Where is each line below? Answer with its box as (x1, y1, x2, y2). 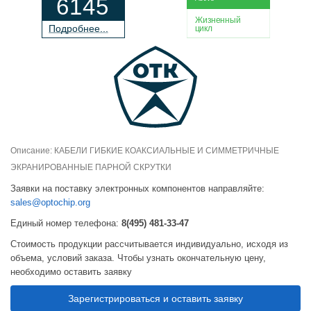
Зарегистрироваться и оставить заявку (68, 293, 243, 305)
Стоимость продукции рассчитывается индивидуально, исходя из (10, 238, 288, 249)
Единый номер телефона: (10, 217, 121, 228)
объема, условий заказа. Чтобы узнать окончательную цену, (10, 252, 266, 263)
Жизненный (194, 15, 241, 25)
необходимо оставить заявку (10, 266, 132, 277)
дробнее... (60, 22, 108, 34)
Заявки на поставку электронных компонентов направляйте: (10, 183, 264, 194)
